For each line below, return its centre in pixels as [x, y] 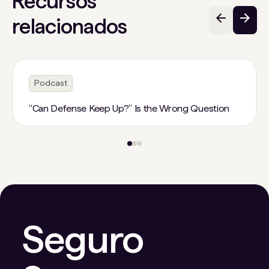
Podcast [51, 83]
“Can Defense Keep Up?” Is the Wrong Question [129, 108]
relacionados [70, 26]
